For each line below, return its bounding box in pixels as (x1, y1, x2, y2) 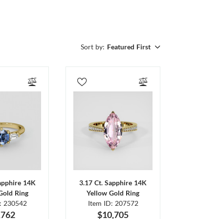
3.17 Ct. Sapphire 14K (79, 178, 147, 187)
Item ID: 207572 (88, 199, 138, 208)
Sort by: (81, 42, 105, 51)
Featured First (107, 42, 151, 51)
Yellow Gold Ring (87, 189, 140, 197)
